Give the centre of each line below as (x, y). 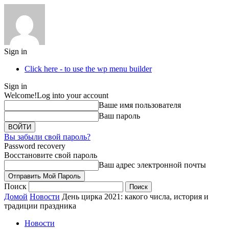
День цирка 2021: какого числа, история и (135, 197)
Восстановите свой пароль (51, 155)
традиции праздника (40, 206)
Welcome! (20, 95)
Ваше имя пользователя (140, 105)
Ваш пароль (119, 116)
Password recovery (35, 146)
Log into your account (73, 95)
